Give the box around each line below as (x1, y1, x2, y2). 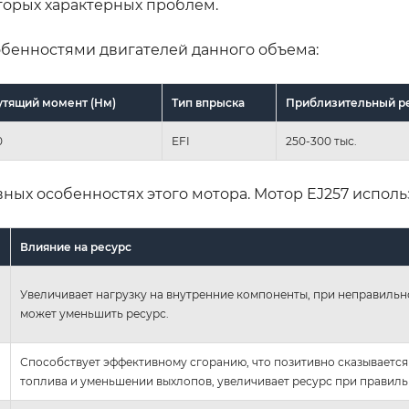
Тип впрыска (172, 96, 245, 110)
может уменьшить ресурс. (20, 307, 169, 321)
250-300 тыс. (286, 134, 357, 149)
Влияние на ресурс (20, 240, 131, 255)
